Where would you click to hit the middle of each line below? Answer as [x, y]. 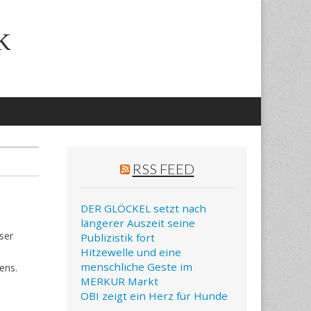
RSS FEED [163, 169]
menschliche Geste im [136, 267]
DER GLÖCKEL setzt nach [143, 209]
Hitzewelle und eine [131, 252]
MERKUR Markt [119, 281]
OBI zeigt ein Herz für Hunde [154, 296]
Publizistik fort [118, 238]
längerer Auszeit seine [138, 223]
